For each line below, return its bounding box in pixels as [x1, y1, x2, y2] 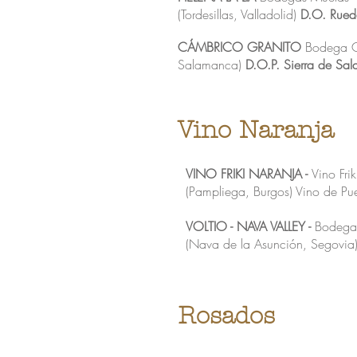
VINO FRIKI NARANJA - [186, 165, 312, 182]
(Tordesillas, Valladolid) [178, 6, 300, 23]
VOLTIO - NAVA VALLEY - [186, 218, 315, 235]
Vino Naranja [178, 116, 334, 144]
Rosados [178, 302, 275, 330]
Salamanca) [178, 56, 245, 73]
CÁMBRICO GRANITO [178, 38, 305, 56]
